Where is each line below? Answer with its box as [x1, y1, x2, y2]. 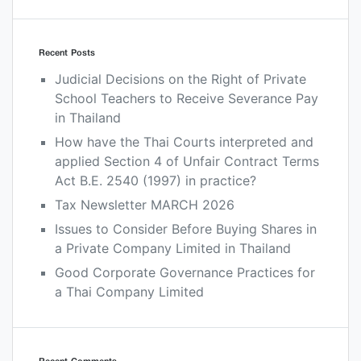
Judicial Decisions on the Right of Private [55, 70, 306, 87]
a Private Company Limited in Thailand [55, 239, 291, 256]
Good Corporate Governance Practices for [55, 263, 315, 280]
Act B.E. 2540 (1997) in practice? [55, 172, 256, 189]
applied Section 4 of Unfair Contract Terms [55, 152, 319, 169]
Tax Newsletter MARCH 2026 [55, 196, 234, 213]
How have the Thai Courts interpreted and [55, 133, 313, 150]
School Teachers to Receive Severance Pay [55, 89, 318, 106]
